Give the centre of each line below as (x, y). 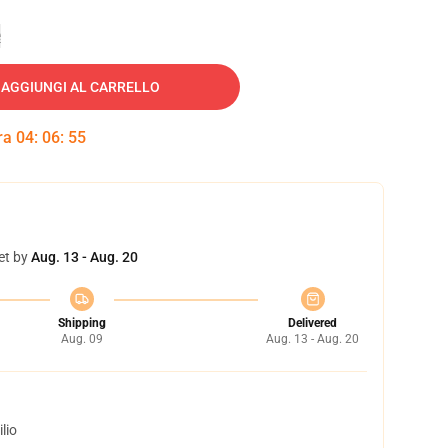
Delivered (312, 323)
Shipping (81, 323)
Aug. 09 (81, 339)
